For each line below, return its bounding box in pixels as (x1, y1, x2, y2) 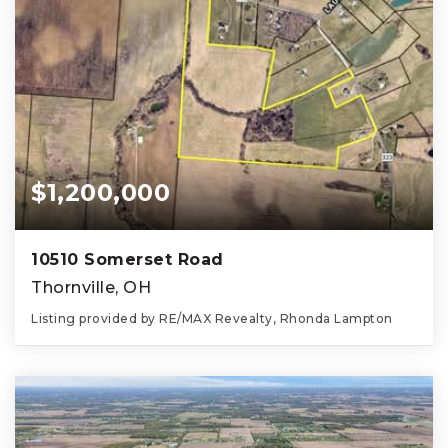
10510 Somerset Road (31, 250, 224, 270)
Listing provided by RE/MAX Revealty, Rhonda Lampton (31, 311, 393, 327)
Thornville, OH (31, 278, 151, 298)
